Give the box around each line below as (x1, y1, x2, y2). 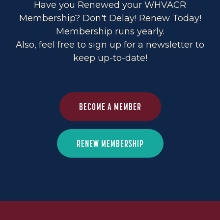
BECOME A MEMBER (79, 101, 141, 112)
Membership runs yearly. (55, 26, 165, 37)
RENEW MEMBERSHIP (76, 137, 144, 149)
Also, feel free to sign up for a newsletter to (16, 39, 204, 50)
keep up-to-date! (73, 52, 147, 63)
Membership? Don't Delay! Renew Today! (19, 12, 201, 24)
